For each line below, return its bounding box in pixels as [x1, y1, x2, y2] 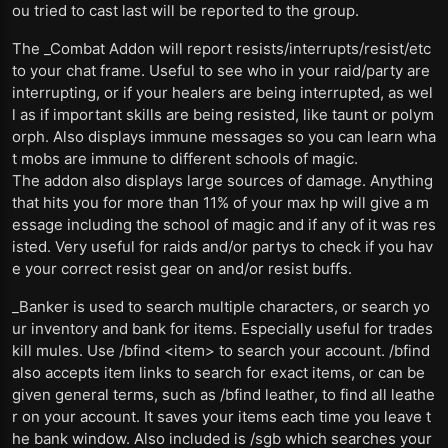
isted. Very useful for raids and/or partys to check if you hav [12, 237, 433, 256]
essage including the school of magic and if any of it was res [12, 215, 436, 234]
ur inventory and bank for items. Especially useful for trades [12, 319, 433, 338]
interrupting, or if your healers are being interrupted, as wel [12, 83, 433, 102]
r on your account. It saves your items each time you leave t [12, 407, 431, 426]
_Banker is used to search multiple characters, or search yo [12, 297, 430, 316]
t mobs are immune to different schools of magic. [12, 149, 358, 168]
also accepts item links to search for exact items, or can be [12, 363, 425, 382]
